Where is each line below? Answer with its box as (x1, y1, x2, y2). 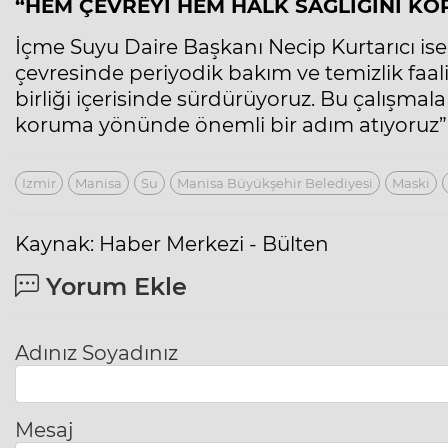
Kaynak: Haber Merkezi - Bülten (15, 232, 329, 257)
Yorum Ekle (39, 272, 187, 302)
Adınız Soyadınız (15, 341, 178, 366)
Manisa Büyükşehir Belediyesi (177, 175, 373, 192)
